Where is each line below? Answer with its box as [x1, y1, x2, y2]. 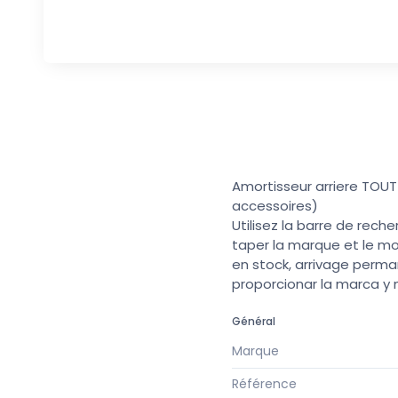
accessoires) [232, 196, 319, 216]
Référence [232, 374, 298, 393]
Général [232, 314, 276, 330]
